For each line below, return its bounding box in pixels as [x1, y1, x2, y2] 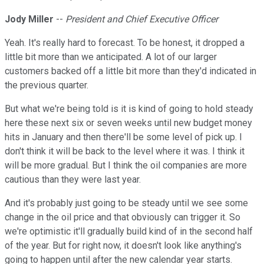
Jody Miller [5, 14, 54, 25]
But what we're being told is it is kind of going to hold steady [5, 103, 253, 115]
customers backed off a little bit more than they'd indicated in [5, 65, 256, 77]
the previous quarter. [5, 80, 88, 91]
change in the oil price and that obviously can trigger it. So [5, 212, 240, 223]
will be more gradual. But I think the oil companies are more [5, 160, 247, 171]
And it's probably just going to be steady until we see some [5, 197, 248, 209]
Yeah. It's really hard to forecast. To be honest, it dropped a [5, 37, 245, 49]
